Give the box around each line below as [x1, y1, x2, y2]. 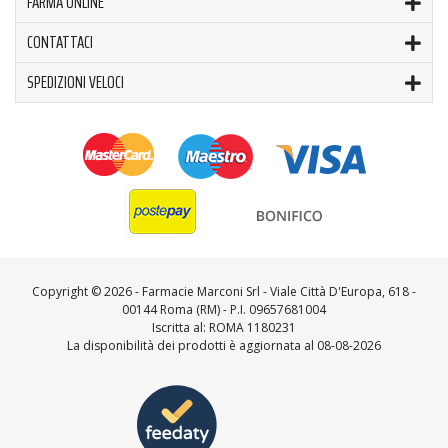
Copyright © [32, 282, 104, 300]
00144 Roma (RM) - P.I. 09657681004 [122, 300, 326, 318]
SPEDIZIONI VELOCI [27, 67, 124, 96]
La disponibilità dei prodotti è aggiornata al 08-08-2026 [67, 336, 381, 354]
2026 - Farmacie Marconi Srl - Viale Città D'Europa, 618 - [104, 282, 416, 300]
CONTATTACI [27, 27, 93, 56]
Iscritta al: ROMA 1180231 [152, 318, 296, 336]
